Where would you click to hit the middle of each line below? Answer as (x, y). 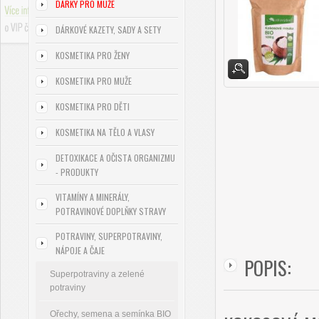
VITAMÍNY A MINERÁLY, (93, 197)
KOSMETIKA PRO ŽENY (93, 55)
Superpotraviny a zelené (97, 274)
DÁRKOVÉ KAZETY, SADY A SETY (108, 30)
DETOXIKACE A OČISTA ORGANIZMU (115, 158)
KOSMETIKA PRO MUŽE (94, 81)
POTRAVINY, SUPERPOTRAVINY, (109, 236)
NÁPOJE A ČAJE (80, 250)
